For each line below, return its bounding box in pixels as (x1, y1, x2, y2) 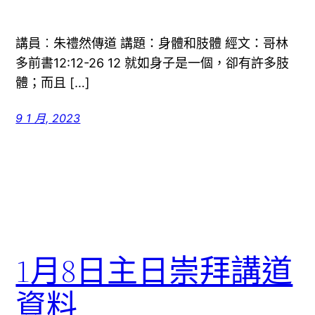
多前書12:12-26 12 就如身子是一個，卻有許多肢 (15, 56, 290, 71)
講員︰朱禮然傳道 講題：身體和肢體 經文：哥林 (15, 36, 289, 51)
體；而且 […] (15, 75, 91, 91)
